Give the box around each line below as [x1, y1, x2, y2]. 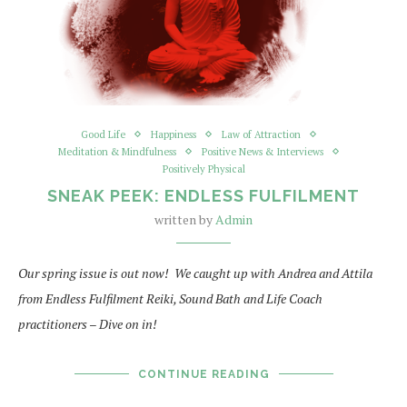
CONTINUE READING [137, 367, 270, 381]
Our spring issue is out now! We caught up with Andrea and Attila [18, 263, 372, 282]
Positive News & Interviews [202, 144, 323, 158]
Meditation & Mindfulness [58, 144, 176, 158]
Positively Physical [162, 162, 245, 175]
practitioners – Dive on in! [18, 314, 157, 333]
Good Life [81, 127, 125, 141]
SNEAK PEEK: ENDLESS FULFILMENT [47, 185, 360, 205]
